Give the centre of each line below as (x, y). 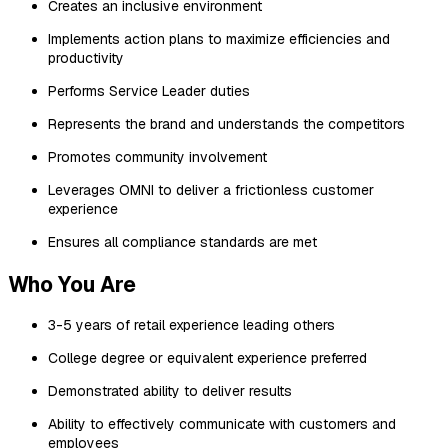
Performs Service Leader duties (149, 91)
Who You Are (72, 284)
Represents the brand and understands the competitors (226, 124)
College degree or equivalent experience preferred (207, 357)
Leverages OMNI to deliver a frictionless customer (211, 190)
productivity (86, 58)
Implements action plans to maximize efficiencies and (219, 39)
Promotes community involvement (157, 157)
